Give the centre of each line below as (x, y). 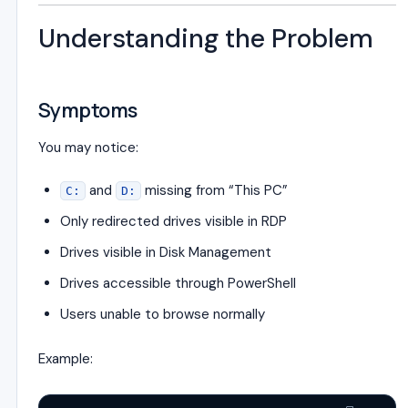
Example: (66, 359)
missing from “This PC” (214, 190)
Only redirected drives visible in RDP (173, 221)
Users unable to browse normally (163, 314)
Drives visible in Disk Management (166, 252)
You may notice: (88, 148)
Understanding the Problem (206, 39)
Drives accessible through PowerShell (178, 283)
